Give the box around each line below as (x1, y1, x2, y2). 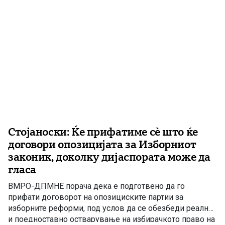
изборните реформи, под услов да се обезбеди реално (8, 203, 213, 213)
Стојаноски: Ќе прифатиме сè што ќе (8, 125, 198, 138)
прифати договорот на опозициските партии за (8, 192, 183, 202)
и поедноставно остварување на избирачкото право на (8, 214, 215, 224)
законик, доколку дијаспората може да (8, 150, 210, 163)
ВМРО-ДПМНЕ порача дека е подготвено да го (8, 181, 185, 191)
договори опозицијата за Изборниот (8, 138, 196, 151)
